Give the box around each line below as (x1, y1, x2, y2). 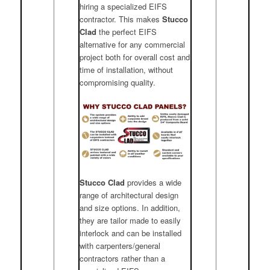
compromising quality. (80, 76, 156, 88)
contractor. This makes (80, 13, 163, 25)
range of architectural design (80, 189, 179, 201)
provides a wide (125, 177, 182, 189)
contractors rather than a (80, 253, 166, 265)
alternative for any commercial (80, 38, 186, 50)
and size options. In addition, (80, 202, 181, 214)
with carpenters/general (80, 240, 161, 252)
